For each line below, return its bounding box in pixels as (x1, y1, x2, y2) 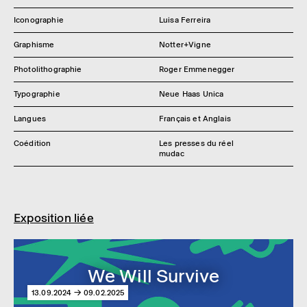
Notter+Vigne (159, 40, 211, 49)
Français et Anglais (159, 114, 231, 123)
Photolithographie (14, 64, 82, 74)
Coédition (14, 138, 51, 148)
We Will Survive (87, 265, 220, 288)
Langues (14, 114, 47, 123)
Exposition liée (14, 210, 94, 225)
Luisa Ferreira (159, 15, 211, 25)
